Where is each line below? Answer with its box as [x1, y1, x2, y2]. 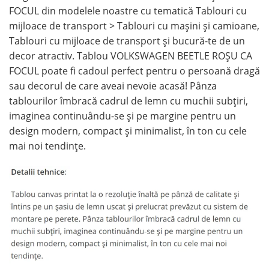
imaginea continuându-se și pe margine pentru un [9, 109, 236, 122]
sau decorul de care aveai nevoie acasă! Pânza [9, 79, 217, 92]
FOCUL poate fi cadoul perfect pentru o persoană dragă [9, 64, 260, 77]
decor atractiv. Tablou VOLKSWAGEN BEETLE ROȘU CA [9, 49, 252, 62]
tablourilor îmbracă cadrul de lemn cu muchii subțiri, [9, 94, 248, 107]
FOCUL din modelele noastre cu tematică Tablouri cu [9, 4, 247, 17]
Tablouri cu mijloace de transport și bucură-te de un [9, 34, 245, 47]
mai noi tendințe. [9, 139, 86, 153]
